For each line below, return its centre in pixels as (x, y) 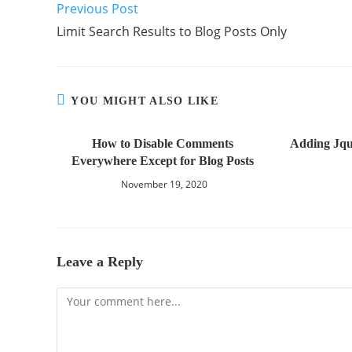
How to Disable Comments (162, 143)
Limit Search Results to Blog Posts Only (172, 31)
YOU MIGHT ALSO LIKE (145, 101)
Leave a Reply (100, 262)
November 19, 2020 (165, 184)
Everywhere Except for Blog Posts (162, 161)
